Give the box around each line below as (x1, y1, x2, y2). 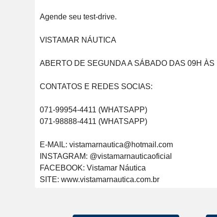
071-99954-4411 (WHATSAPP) (40, 106, 147, 114)
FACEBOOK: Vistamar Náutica (40, 164, 146, 172)
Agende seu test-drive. (40, 13, 117, 21)
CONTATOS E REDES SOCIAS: (40, 82, 153, 91)
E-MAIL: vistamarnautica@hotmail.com (40, 140, 173, 149)
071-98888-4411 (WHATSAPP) (40, 117, 147, 125)
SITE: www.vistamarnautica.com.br (40, 175, 159, 184)
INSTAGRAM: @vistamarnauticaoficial (40, 152, 172, 160)
